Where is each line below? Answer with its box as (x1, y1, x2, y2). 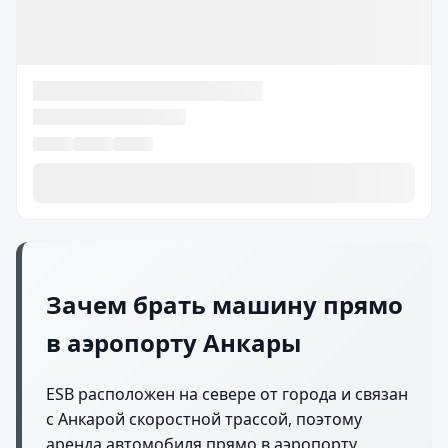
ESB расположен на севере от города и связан (46, 382, 408, 405)
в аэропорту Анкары (46, 325, 301, 359)
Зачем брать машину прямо (46, 287, 403, 321)
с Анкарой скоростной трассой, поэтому (46, 407, 362, 430)
